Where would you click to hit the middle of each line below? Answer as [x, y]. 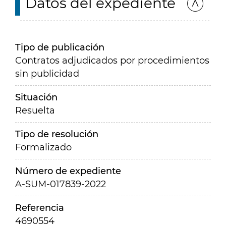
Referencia [40, 208]
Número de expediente [68, 171]
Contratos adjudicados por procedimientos [112, 61]
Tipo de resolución [57, 134]
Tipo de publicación [60, 47]
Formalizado [43, 147]
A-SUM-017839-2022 [61, 184]
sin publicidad [47, 74]
